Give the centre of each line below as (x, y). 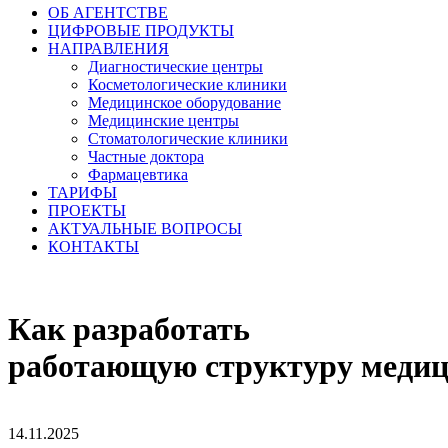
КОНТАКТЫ (93, 246)
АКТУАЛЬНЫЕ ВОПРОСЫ (145, 228)
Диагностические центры (175, 66)
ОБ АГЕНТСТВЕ (108, 12)
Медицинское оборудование (184, 102)
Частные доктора (146, 156)
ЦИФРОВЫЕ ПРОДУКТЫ (141, 30)
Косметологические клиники (187, 84)
